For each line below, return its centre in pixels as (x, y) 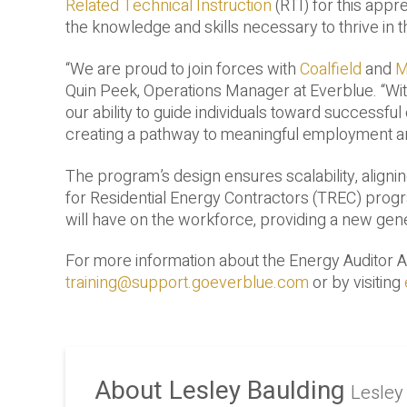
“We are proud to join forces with (183, 69)
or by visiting (357, 283)
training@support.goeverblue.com (187, 283)
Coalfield (331, 69)
